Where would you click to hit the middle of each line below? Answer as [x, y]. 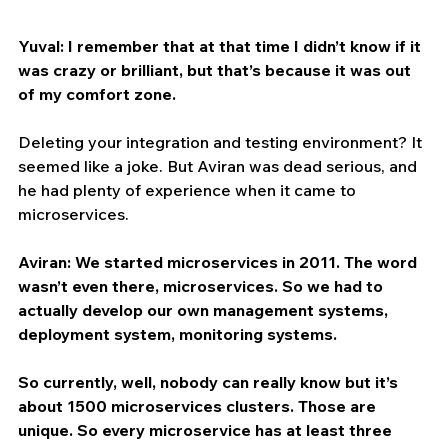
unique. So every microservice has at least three [207, 429]
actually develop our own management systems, [205, 309]
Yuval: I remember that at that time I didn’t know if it [221, 45]
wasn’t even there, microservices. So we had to [202, 285]
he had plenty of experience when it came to [189, 189]
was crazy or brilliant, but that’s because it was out [216, 69]
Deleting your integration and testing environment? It [222, 141]
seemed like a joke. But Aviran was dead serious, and [219, 165]
